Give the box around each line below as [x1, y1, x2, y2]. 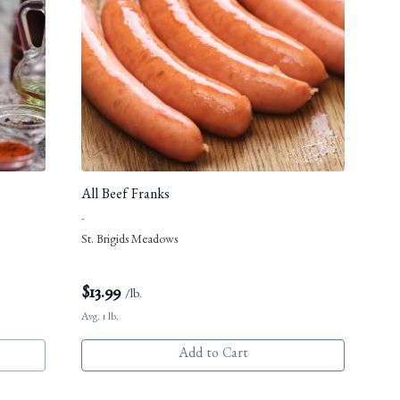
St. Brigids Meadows [81, 235, 178, 248]
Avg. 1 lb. [81, 312, 119, 324]
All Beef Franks [81, 189, 170, 204]
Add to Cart [178, 348, 248, 363]
